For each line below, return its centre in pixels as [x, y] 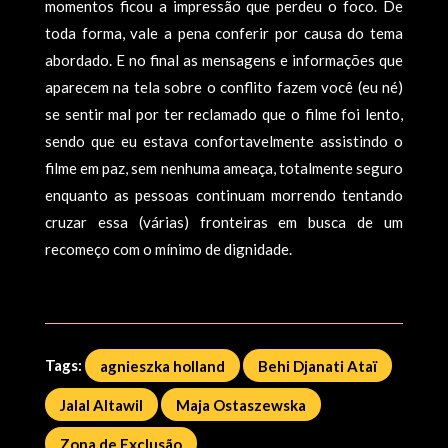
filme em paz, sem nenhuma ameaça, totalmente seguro [224, 168]
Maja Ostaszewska [240, 404]
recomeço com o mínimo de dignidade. [168, 249]
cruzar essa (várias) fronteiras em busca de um [224, 222]
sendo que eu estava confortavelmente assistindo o [224, 141]
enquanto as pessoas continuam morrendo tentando [224, 195]
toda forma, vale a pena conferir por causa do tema [224, 33]
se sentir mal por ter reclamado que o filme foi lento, [224, 114]
